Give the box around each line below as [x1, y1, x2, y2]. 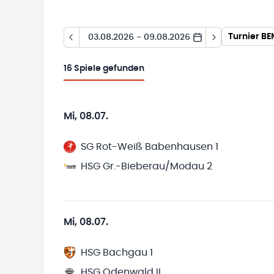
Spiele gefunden [74, 64, 144, 73]
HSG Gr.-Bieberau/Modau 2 [81, 161, 212, 171]
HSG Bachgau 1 [81, 248, 153, 257]
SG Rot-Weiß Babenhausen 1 [81, 142, 218, 152]
